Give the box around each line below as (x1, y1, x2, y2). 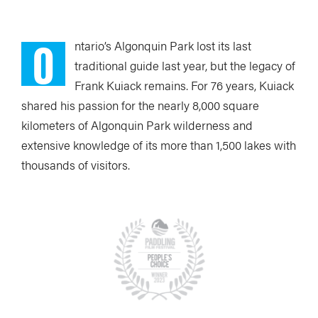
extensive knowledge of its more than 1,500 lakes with (21, 136, 296, 153)
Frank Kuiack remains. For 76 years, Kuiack (75, 77, 294, 94)
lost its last (194, 37, 251, 54)
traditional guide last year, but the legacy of (75, 57, 295, 74)
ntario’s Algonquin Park (75, 37, 194, 54)
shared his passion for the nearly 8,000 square (21, 97, 259, 114)
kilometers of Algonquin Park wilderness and (21, 116, 253, 133)
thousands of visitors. (21, 156, 130, 173)
